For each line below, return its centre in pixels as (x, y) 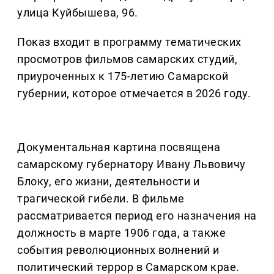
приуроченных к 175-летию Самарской (123, 76)
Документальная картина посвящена (119, 147)
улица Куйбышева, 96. (78, 13)
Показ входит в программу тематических (129, 42)
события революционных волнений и (118, 250)
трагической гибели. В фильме (101, 199)
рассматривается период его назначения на (137, 216)
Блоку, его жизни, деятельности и (109, 182)
